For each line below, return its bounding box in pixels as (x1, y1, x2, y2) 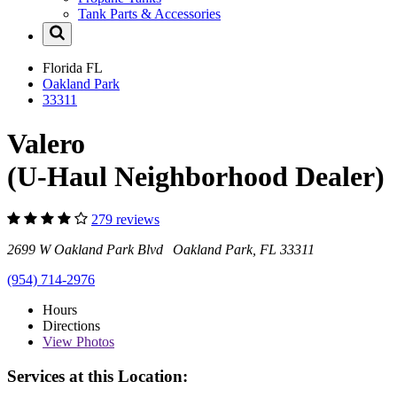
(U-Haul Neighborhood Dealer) (7, 160, 385, 192)
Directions (43, 318, 100, 334)
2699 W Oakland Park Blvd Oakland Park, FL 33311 (7, 242, 315, 258)
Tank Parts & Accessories (78, 6, 221, 22)
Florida (43, 60, 86, 76)
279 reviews (91, 212, 160, 228)
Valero (7, 127, 85, 160)
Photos (73, 334, 114, 350)
